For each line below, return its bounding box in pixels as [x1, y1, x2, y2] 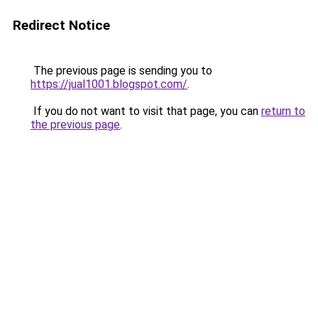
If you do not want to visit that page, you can [31, 104, 261, 118]
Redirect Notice [13, 17, 110, 33]
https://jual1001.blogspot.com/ [31, 77, 187, 91]
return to [261, 104, 305, 118]
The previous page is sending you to [31, 64, 212, 77]
